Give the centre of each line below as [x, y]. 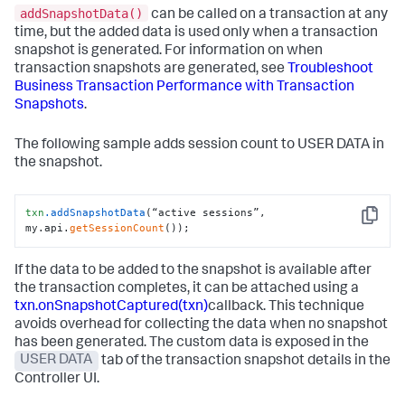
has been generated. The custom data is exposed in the [192, 343]
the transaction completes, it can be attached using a [187, 289]
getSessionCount [118, 228]
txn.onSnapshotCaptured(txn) [111, 307]
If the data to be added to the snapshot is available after [193, 271]
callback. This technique [286, 307]
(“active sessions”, [206, 213]
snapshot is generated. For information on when [169, 51]
